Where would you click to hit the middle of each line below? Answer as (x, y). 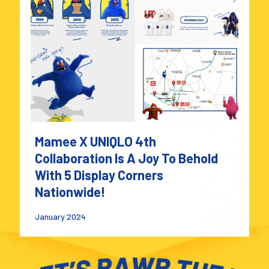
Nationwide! (70, 192)
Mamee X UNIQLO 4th (95, 141)
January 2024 (60, 217)
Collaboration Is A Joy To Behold (126, 158)
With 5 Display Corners (99, 175)
